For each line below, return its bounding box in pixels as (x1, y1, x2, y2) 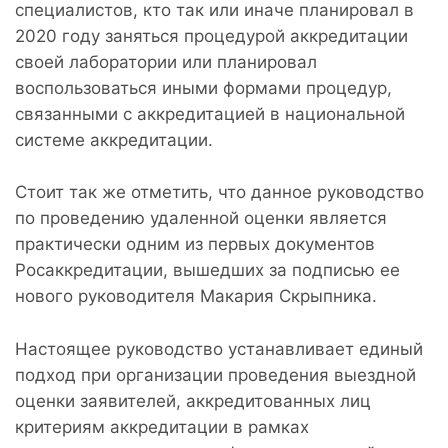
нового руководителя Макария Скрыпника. (15, 286, 377, 307)
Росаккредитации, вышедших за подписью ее (15, 260, 400, 281)
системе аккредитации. (15, 129, 213, 150)
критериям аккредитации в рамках (15, 416, 309, 437)
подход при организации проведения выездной (15, 364, 416, 385)
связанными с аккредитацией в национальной (15, 103, 405, 124)
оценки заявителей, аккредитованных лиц (15, 390, 371, 411)
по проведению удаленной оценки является (15, 208, 387, 229)
